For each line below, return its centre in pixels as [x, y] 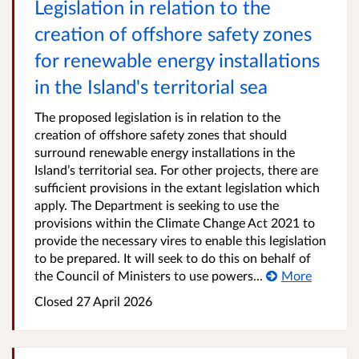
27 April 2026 [113, 301]
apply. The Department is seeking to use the [157, 205]
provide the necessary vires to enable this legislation [180, 240]
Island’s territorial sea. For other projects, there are [176, 169]
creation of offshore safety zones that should [161, 134]
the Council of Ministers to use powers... [149, 275]
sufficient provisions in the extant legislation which [177, 187]
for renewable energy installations [177, 60]
